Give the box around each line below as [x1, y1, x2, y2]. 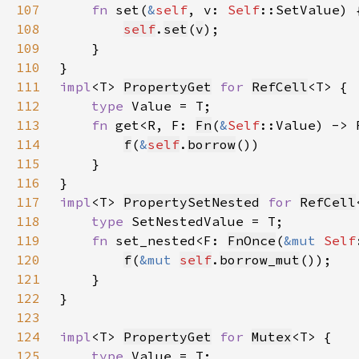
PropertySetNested [123, 194, 260, 210]
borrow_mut [220, 252, 300, 268]
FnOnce [228, 232, 276, 248]
